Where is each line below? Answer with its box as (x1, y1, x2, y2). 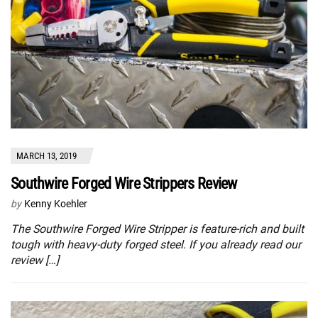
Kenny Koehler (24, 198, 87, 209)
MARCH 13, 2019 (16, 150, 77, 161)
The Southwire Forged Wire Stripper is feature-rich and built (11, 222, 304, 236)
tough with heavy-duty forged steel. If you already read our (11, 238, 301, 251)
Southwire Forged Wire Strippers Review (11, 175, 237, 192)
